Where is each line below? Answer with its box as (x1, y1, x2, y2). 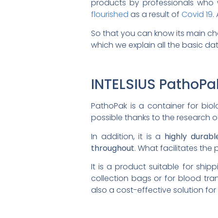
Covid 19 (182, 9, 213, 20)
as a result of (128, 9, 182, 20)
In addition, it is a (91, 130, 164, 142)
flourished (91, 9, 128, 20)
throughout (91, 142, 134, 154)
